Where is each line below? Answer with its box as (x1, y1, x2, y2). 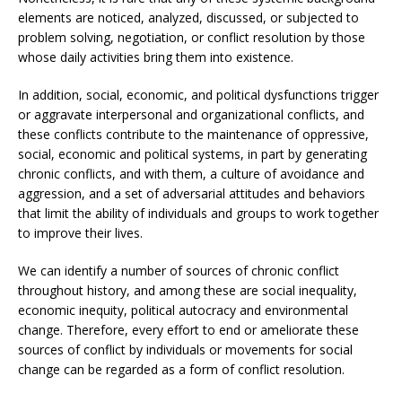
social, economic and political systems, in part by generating (18, 145, 367, 162)
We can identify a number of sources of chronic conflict (18, 262, 339, 279)
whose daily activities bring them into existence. (18, 48, 293, 66)
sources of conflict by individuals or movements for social (18, 341, 353, 358)
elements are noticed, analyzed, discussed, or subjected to (18, 9, 359, 26)
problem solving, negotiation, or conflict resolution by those (18, 29, 365, 46)
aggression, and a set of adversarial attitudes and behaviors (18, 185, 365, 202)
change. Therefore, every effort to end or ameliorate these (18, 321, 359, 338)
